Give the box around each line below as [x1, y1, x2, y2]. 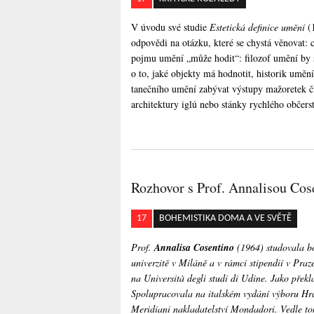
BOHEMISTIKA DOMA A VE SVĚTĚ [159, 212, 292, 224]
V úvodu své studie [131, 20, 210, 34]
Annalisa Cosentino [154, 240, 234, 254]
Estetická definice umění [210, 20, 305, 34]
